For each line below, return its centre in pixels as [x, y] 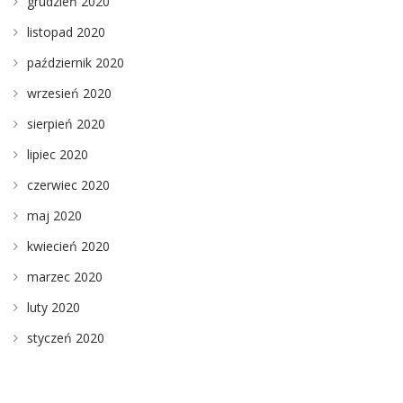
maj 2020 [54, 215]
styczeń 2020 [66, 337]
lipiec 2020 [58, 154]
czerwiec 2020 [68, 184]
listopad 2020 [66, 31]
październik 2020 [76, 62]
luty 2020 [54, 307]
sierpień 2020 [66, 123]
